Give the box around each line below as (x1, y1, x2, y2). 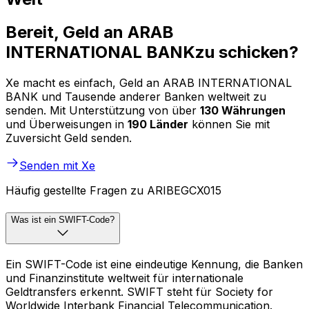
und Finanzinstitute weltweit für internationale (6, 270, 243, 285)
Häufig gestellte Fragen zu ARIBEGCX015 (6, 183, 221, 198)
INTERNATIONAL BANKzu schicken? (6, 42, 299, 63)
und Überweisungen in (6, 117, 128, 132)
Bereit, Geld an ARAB (6, 22, 174, 43)
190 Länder (128, 117, 188, 132)
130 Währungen (200, 103, 286, 118)
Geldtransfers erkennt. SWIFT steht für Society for (6, 284, 273, 299)
